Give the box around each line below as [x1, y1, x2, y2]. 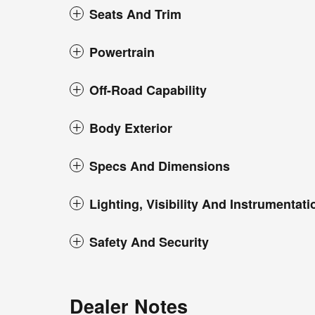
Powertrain [89, 42, 155, 61]
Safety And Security [89, 232, 209, 251]
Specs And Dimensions [89, 156, 230, 175]
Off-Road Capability [89, 80, 207, 99]
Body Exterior [89, 118, 172, 137]
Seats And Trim [89, 4, 181, 23]
